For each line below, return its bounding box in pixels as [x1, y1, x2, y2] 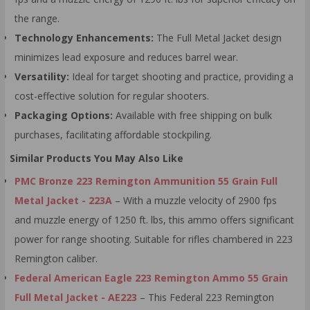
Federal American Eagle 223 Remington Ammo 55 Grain [15, 271, 288, 285]
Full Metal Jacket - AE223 [15, 291, 137, 304]
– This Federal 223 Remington [137, 291, 274, 304]
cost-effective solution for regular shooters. [15, 89, 209, 103]
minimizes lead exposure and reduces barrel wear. [15, 51, 238, 64]
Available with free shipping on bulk [113, 109, 272, 122]
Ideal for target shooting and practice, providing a [69, 70, 293, 84]
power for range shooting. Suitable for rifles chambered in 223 [15, 232, 293, 246]
